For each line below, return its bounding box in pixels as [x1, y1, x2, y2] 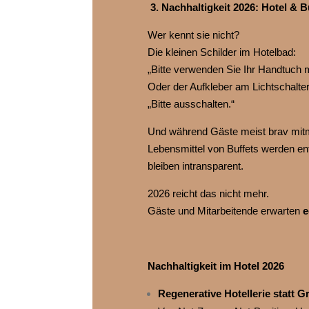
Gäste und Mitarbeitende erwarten [147, 205, 303, 217]
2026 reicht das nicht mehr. [147, 188, 269, 200]
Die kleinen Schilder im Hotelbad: [147, 46, 296, 59]
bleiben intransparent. [147, 160, 243, 172]
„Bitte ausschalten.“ [147, 98, 235, 110]
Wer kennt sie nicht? [147, 29, 239, 41]
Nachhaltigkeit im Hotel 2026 [147, 260, 284, 272]
